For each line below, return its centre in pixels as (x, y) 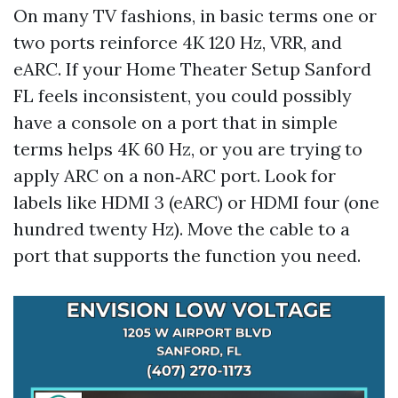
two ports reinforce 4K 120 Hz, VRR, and (178, 42)
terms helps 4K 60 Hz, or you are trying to (188, 149)
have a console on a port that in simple (175, 122)
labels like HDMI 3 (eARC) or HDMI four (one (196, 202)
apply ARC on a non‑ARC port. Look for (175, 175)
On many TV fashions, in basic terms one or (195, 16)
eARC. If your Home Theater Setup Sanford (192, 69)
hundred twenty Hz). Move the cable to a (182, 229)
